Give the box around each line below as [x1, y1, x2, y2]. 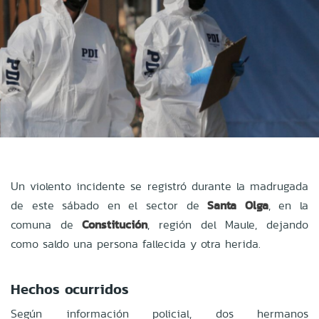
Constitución [82, 216, 148, 233]
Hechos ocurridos [11, 278, 129, 300]
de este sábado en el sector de [11, 197, 208, 214]
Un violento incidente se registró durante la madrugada [11, 177, 308, 194]
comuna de [11, 216, 83, 233]
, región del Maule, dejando [147, 216, 309, 233]
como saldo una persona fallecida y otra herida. [11, 235, 261, 252]
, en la [268, 197, 309, 214]
